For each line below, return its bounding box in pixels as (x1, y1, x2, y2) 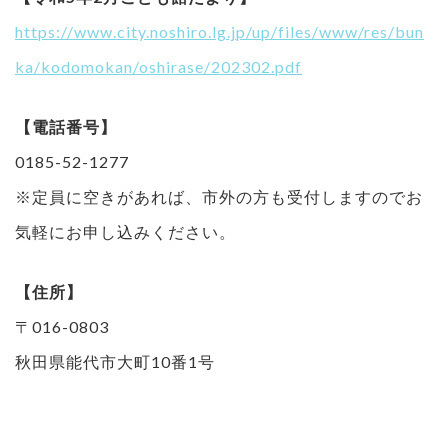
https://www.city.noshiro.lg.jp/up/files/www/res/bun (15, 21, 424, 41)
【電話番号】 (15, 116, 117, 136)
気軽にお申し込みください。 (15, 221, 236, 241)
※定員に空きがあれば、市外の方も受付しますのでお (15, 186, 423, 206)
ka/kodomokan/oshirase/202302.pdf (15, 56, 302, 76)
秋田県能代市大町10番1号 (15, 351, 215, 371)
